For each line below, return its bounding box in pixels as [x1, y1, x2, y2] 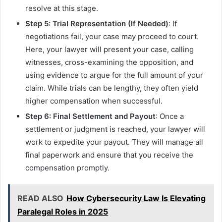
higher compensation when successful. [25, 96, 163, 106]
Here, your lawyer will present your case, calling [25, 45, 194, 55]
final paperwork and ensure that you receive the [25, 150, 193, 160]
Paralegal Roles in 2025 [17, 207, 108, 217]
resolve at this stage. [25, 3, 98, 13]
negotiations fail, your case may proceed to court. [25, 32, 199, 42]
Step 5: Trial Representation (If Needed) [25, 19, 168, 29]
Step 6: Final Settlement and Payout [25, 111, 156, 121]
